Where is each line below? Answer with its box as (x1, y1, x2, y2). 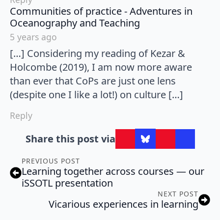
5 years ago (10, 31, 57, 43)
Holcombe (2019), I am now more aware (10, 60, 192, 74)
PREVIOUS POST (22, 156, 80, 166)
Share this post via (25, 132, 115, 145)
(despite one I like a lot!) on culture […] (10, 88, 183, 102)
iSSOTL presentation (22, 176, 113, 190)
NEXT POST (158, 189, 198, 199)
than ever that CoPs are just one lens (10, 74, 176, 88)
